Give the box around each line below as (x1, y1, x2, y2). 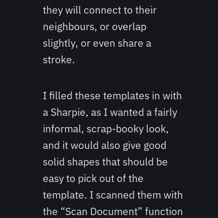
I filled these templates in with (43, 89, 182, 103)
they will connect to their (43, 3, 157, 17)
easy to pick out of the (43, 171, 144, 185)
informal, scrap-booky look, (43, 122, 169, 136)
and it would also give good (43, 138, 166, 152)
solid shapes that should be (43, 155, 168, 169)
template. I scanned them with (43, 188, 183, 202)
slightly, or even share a (43, 36, 151, 50)
